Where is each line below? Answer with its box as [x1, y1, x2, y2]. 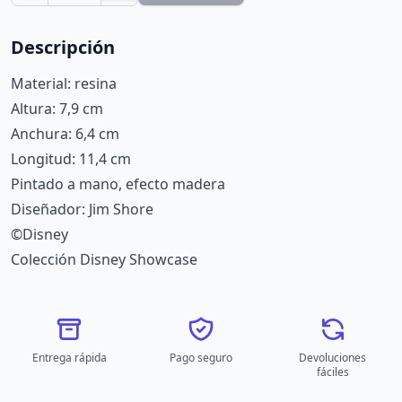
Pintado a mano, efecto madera [11, 174, 225, 194]
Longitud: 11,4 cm [11, 149, 131, 169]
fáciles [316, 364, 349, 380]
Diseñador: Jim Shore [11, 199, 153, 219]
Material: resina [11, 74, 117, 93]
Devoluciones [299, 350, 367, 365]
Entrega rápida [31, 350, 107, 365]
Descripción [11, 35, 115, 59]
